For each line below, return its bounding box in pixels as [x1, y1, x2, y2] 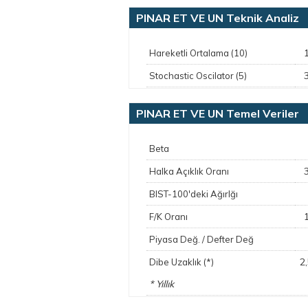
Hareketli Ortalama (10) [149, 47, 247, 58]
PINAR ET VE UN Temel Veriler [136, 107, 299, 120]
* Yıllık [149, 278, 174, 290]
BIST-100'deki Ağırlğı [149, 188, 238, 199]
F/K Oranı [149, 211, 188, 222]
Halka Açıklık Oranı [149, 166, 229, 177]
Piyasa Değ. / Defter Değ [149, 234, 254, 245]
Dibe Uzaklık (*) [149, 256, 214, 267]
